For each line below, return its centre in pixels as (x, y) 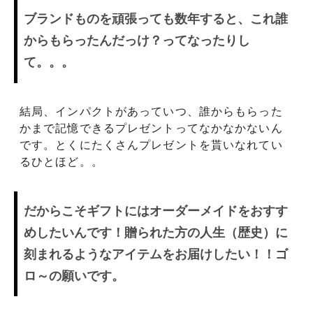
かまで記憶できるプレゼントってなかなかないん (151, 129)
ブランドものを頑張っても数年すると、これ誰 (155, 19)
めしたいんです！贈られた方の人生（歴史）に (155, 233)
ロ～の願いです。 (74, 276)
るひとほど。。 (61, 162)
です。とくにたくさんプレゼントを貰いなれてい (151, 145)
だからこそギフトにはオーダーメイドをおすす (155, 211)
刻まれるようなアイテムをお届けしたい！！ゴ (155, 254)
